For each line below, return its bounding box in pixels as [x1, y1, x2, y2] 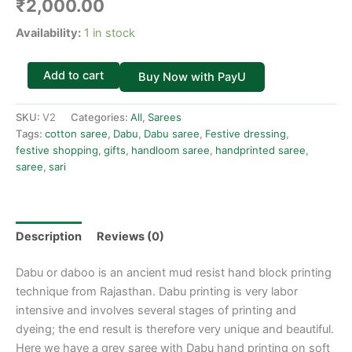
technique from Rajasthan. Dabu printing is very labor [16, 284, 298, 299]
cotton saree [45, 127, 108, 141]
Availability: [16, 25, 81, 40]
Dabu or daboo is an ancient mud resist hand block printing [16, 265, 332, 280]
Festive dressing [205, 127, 286, 141]
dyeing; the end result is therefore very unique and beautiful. [16, 321, 334, 336]
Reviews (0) [96, 229, 164, 244]
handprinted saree [215, 144, 306, 157]
